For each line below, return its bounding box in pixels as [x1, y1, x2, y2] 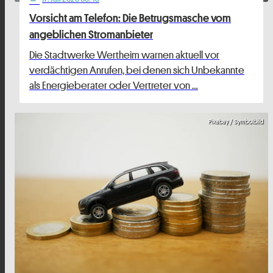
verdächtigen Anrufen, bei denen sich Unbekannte [29, 63, 244, 77]
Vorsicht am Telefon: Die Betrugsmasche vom [29, 12, 231, 24]
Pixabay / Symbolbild [208, 117, 263, 126]
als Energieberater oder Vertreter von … [29, 79, 198, 93]
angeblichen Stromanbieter [29, 28, 153, 41]
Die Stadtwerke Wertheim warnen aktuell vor [29, 48, 219, 62]
